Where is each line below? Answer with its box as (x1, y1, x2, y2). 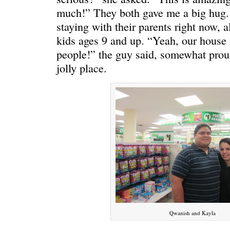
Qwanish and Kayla (169, 208, 216, 217)
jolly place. (56, 60, 107, 75)
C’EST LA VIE (56, 106, 111, 114)
